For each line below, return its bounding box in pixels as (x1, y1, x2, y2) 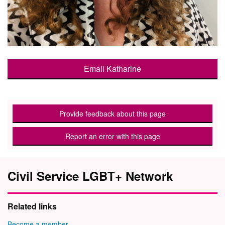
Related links (8, 200, 57, 212)
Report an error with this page (65, 131, 160, 142)
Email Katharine (84, 63, 141, 75)
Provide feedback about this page (59, 108, 166, 119)
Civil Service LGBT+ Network (8, 167, 173, 185)
